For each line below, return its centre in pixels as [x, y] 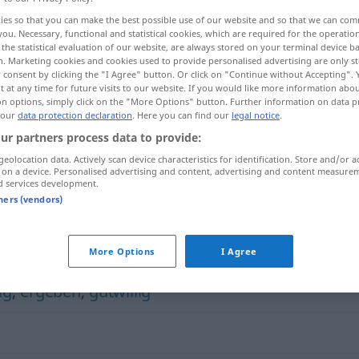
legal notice [256, 115]
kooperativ [161, 177]
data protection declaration [75, 115]
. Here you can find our [182, 115]
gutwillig [120, 291]
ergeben [50, 291]
